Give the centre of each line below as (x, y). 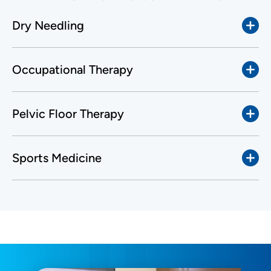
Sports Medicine (57, 158)
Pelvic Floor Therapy (68, 113)
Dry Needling (48, 25)
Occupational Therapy (73, 69)
